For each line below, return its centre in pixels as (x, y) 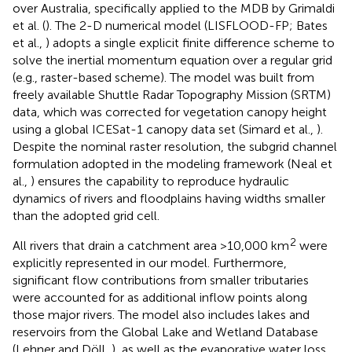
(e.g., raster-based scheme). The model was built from (163, 77)
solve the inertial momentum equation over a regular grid (172, 60)
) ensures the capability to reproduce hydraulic (160, 181)
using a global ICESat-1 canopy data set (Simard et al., (165, 129)
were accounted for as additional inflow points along (160, 297)
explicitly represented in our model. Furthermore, (150, 262)
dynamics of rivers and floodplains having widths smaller (169, 198)
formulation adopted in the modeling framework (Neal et (172, 163)
